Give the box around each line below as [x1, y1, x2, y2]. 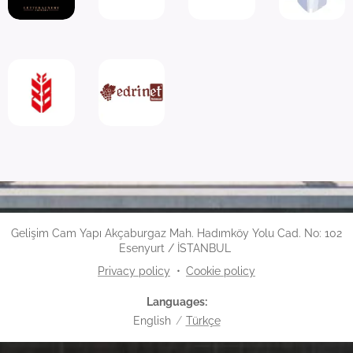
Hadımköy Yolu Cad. [197, 227, 304, 240]
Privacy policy [98, 265, 170, 277]
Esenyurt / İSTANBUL [119, 242, 234, 255]
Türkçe [185, 314, 221, 327]
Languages [146, 295, 205, 308]
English [132, 314, 171, 327]
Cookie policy [186, 265, 255, 277]
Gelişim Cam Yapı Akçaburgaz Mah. [11, 227, 197, 240]
